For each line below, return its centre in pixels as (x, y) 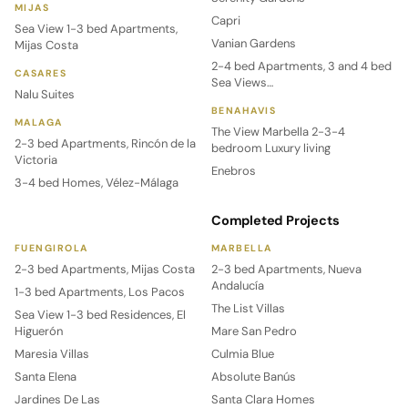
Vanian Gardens (254, 43)
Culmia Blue (243, 353)
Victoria (36, 159)
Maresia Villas (52, 353)
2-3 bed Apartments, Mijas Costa (105, 269)
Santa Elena (46, 376)
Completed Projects (275, 220)
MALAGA (39, 122)
